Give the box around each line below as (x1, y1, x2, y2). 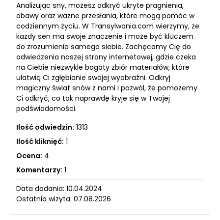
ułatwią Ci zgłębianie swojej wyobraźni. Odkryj (16, 73, 170, 82)
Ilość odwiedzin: (16, 122, 74, 132)
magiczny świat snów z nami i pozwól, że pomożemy (16, 83, 197, 93)
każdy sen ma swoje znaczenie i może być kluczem (16, 31, 193, 41)
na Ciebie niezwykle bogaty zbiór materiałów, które (16, 62, 190, 72)
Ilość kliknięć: (16, 137, 64, 146)
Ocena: (16, 151, 42, 161)
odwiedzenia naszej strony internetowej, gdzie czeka (16, 52, 196, 62)
